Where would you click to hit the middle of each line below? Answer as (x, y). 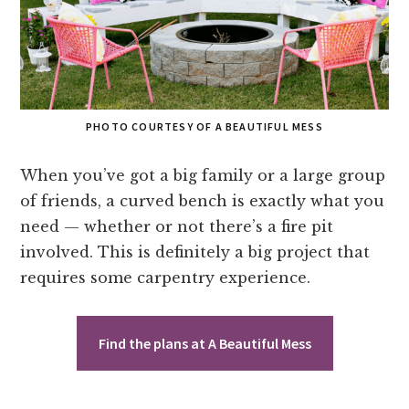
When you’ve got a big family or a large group (203, 176)
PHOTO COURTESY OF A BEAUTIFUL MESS (204, 127)
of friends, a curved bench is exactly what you (203, 201)
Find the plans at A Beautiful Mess (204, 344)
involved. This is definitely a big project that (195, 252)
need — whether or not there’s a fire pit (177, 227)
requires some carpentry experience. (166, 278)
